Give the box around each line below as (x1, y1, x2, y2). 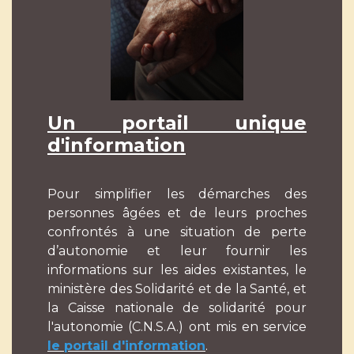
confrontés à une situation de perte (47, 224, 307, 240)
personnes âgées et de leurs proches (47, 205, 307, 221)
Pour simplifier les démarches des (47, 186, 307, 202)
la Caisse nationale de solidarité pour (47, 300, 307, 316)
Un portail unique (47, 111, 307, 135)
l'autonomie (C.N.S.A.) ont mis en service (47, 319, 307, 335)
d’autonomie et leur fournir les (47, 243, 307, 259)
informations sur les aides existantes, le (47, 262, 307, 278)
